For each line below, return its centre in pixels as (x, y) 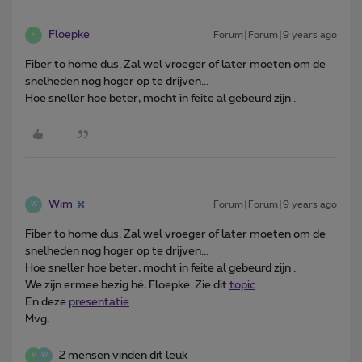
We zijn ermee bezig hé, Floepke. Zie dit (127, 285)
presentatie (99, 302)
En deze (47, 302)
